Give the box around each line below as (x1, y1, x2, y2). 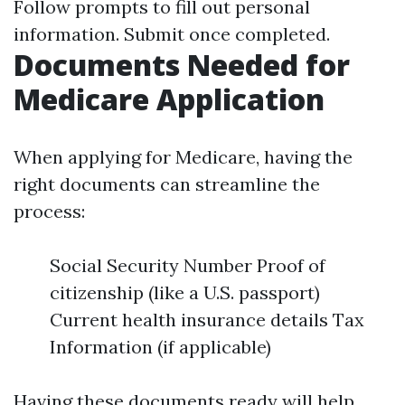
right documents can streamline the (14, 173, 320, 195)
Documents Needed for (14, 45, 350, 84)
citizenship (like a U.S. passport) (50, 281, 320, 304)
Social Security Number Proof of (50, 254, 325, 277)
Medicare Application (14, 80, 325, 118)
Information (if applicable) (50, 335, 271, 358)
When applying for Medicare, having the (14, 146, 353, 168)
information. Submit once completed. (14, 23, 330, 45)
